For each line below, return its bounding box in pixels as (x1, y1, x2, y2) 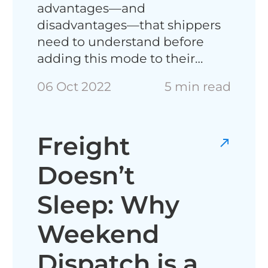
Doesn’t (37, 160, 136, 190)
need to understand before (37, 33, 205, 49)
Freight (37, 130, 131, 161)
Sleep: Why (37, 189, 180, 220)
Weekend (37, 218, 160, 249)
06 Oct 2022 (37, 79, 112, 95)
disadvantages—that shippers (37, 17, 221, 32)
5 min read (164, 79, 231, 95)
